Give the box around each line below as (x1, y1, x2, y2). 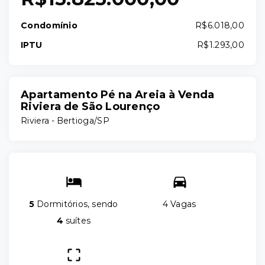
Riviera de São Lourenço (21, 100, 160, 113)
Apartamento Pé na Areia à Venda (21, 88, 215, 101)
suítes (63, 215, 91, 226)
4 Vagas (163, 199, 196, 209)
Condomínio (21, 20, 77, 31)
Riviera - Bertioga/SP (21, 115, 109, 126)
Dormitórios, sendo (34, 199, 118, 209)
